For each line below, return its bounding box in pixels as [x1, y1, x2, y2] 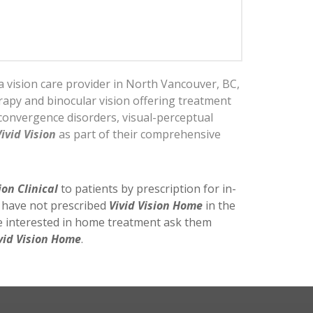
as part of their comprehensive [56, 126, 221, 142]
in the [203, 198, 235, 213]
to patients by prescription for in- [58, 181, 236, 196]
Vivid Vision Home [109, 198, 203, 213]
